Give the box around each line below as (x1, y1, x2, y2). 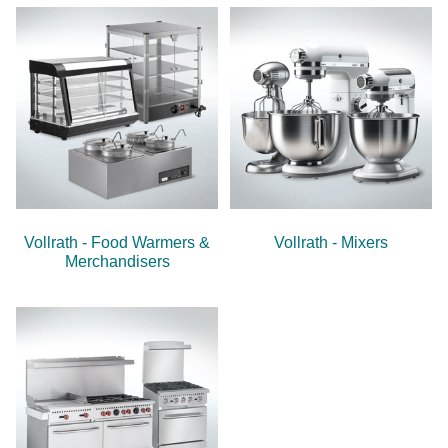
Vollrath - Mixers (274, 234, 388, 252)
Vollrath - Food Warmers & (24, 234, 210, 252)
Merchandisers (64, 253, 170, 271)
